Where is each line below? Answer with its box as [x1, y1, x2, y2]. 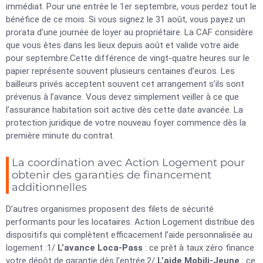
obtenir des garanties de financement [12, 168, 211, 181]
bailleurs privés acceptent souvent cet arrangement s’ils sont [6, 79, 244, 89]
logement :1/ [6, 242, 58, 253]
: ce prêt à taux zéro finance [143, 242, 254, 253]
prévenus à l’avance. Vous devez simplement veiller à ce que [6, 92, 239, 102]
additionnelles [12, 181, 87, 194]
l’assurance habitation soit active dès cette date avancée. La [6, 104, 243, 115]
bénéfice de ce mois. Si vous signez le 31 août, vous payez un [6, 14, 245, 25]
